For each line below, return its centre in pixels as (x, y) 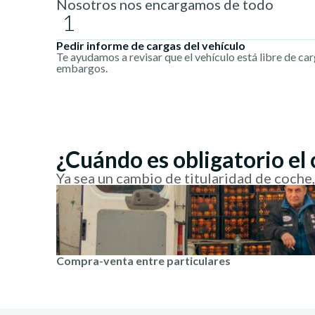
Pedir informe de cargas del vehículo (151, 45)
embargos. (82, 68)
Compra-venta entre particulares (143, 261)
